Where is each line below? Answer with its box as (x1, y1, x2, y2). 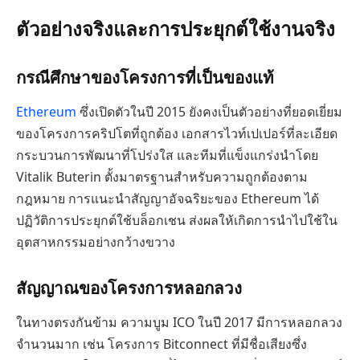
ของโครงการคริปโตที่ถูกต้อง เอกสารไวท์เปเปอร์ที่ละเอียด (16, 125, 337, 143)
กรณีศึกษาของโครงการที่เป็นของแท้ (16, 66, 274, 89)
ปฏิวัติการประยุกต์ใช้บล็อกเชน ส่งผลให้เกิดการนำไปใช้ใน (16, 211, 337, 230)
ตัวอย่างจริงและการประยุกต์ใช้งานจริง (16, 15, 335, 43)
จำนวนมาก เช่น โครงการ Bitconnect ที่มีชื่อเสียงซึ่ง (16, 335, 307, 354)
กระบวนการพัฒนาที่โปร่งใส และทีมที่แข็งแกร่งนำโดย (16, 146, 318, 165)
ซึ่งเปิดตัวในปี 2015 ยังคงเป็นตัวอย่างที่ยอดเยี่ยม (76, 103, 342, 121)
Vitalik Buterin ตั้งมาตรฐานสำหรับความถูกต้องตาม (16, 168, 308, 186)
